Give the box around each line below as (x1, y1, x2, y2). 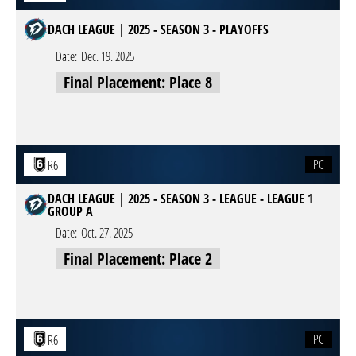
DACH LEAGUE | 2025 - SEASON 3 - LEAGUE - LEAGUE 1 (48, 190, 313, 207)
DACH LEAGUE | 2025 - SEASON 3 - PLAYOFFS (48, 21, 269, 38)
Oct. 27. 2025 (81, 224, 133, 242)
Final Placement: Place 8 (64, 72, 212, 93)
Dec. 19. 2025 (81, 48, 134, 65)
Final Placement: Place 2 (64, 248, 212, 269)
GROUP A (48, 203, 93, 220)
